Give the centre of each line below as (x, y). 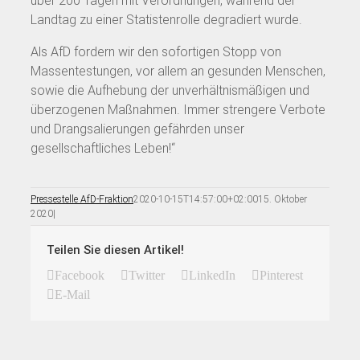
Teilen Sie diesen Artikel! (115, 250)
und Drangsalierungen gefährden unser (137, 129)
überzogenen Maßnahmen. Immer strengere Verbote (178, 109)
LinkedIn (212, 275)
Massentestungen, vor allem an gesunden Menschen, (178, 71)
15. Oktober (282, 199)
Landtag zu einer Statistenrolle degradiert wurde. (166, 19)
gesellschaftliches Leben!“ (103, 148)
